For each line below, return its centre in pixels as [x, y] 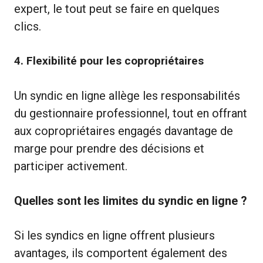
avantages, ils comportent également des [121, 253]
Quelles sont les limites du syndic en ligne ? [131, 200]
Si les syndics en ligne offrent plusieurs [114, 235]
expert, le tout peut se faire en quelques [117, 9]
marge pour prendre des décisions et [109, 148]
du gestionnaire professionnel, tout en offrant [131, 113]
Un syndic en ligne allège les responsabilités [127, 95]
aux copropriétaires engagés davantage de [124, 131]
